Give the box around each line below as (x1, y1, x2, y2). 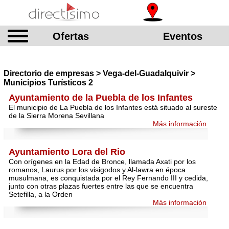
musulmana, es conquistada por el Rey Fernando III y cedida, (9, 173, 208, 182)
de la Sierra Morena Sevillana (9, 111, 104, 120)
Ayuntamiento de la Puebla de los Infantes (9, 93, 193, 103)
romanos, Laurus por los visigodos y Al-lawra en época (9, 165, 186, 174)
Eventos (163, 31, 202, 42)
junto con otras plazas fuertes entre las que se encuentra (9, 181, 193, 190)
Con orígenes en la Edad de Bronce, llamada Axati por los (9, 157, 196, 166)
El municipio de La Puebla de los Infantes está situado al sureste (9, 103, 217, 111)
